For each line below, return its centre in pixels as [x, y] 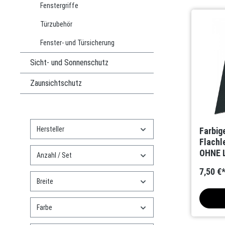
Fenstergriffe [59, 6]
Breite [45, 181]
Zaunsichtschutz [56, 83]
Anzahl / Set [54, 155]
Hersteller [50, 129]
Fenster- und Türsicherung [77, 43]
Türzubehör [56, 24]
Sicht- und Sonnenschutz [69, 63]
